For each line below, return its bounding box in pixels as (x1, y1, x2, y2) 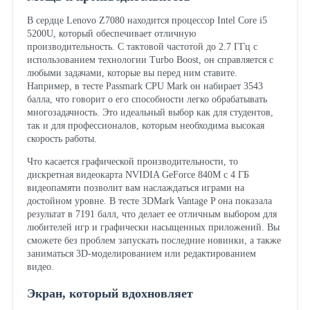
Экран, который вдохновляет (26, 286, 193, 300)
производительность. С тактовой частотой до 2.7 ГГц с (26, 41, 257, 52)
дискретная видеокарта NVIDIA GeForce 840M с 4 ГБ (26, 169, 249, 180)
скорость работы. (26, 133, 97, 144)
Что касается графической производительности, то (26, 156, 238, 167)
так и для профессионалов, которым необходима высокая (26, 120, 264, 131)
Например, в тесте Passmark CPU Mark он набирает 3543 (26, 80, 263, 91)
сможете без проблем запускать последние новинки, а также (26, 235, 281, 246)
